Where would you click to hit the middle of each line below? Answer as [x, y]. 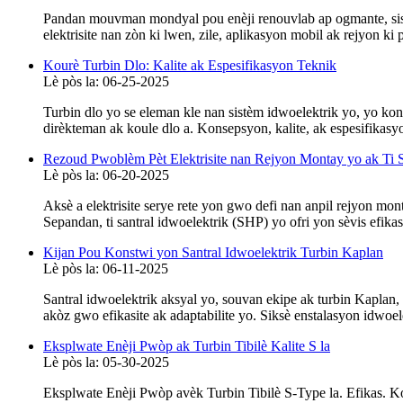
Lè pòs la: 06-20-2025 [106, 175]
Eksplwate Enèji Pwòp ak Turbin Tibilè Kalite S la [187, 346]
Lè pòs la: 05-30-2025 [106, 363]
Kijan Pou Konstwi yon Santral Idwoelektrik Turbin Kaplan [213, 253]
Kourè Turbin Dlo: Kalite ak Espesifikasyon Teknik [190, 66]
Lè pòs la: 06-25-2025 [106, 82]
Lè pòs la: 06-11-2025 [106, 269]
